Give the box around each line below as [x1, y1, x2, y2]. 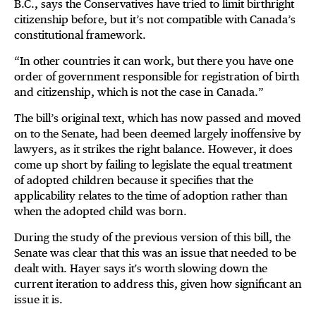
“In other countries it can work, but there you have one [14, 54, 293, 68]
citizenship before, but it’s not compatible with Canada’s [14, 13, 296, 27]
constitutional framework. [14, 28, 146, 42]
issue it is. [14, 293, 63, 307]
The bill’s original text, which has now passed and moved [14, 111, 301, 126]
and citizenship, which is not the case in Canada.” [14, 85, 269, 99]
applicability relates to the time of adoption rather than [14, 189, 288, 203]
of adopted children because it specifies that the [14, 174, 253, 188]
